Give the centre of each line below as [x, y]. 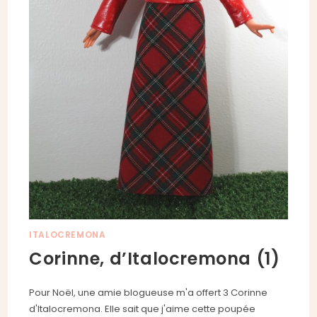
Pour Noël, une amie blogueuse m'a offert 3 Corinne [149, 292]
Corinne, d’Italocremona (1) [155, 258]
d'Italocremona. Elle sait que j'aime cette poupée [143, 309]
